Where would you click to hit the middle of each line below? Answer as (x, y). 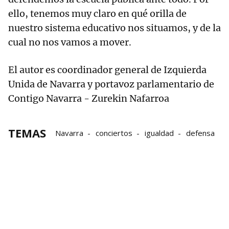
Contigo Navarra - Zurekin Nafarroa (89, 99)
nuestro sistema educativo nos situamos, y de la (114, 28)
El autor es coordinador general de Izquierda (107, 70)
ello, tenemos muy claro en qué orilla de (97, 14)
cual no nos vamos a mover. (70, 42)
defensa (200, 133)
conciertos (114, 133)
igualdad (159, 133)
